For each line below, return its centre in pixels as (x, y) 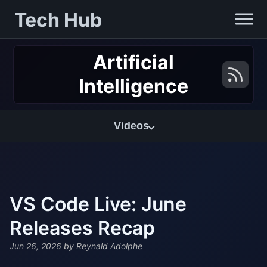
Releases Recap (82, 228)
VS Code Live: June (98, 204)
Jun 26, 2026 (35, 246)
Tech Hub (58, 20)
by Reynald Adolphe (102, 246)
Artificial (133, 62)
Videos (131, 126)
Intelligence (133, 86)
